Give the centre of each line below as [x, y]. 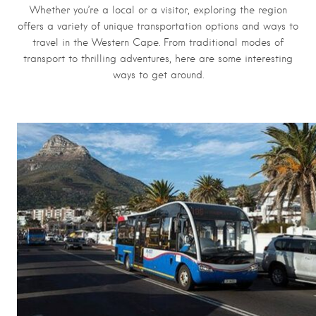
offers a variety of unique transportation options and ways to [158, 26]
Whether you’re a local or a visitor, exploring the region [158, 10]
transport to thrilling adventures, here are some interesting [158, 59]
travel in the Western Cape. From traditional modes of [158, 43]
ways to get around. [158, 75]
